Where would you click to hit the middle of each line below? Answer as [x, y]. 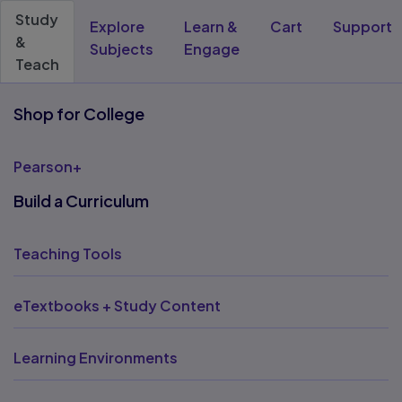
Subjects [122, 49]
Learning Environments [96, 358]
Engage [212, 49]
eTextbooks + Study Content [117, 306]
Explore [117, 26]
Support [363, 26]
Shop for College [79, 114]
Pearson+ [48, 166]
